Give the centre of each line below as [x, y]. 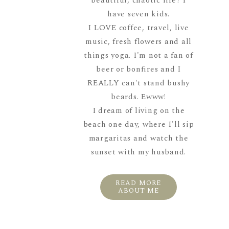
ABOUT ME [139, 191]
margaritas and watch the [139, 138]
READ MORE [139, 183]
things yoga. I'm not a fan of [139, 55]
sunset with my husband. [139, 152]
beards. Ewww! [139, 97]
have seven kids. [139, 14]
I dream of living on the [139, 110]
